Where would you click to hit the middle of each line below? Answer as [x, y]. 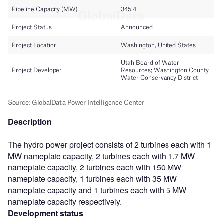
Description [30, 121]
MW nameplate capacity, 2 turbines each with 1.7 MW [101, 156]
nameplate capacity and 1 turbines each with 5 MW [97, 190]
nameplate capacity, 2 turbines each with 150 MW [95, 167]
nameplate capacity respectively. [65, 201]
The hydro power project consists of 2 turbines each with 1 [110, 144]
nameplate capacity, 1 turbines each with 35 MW [92, 178]
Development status [46, 213]
